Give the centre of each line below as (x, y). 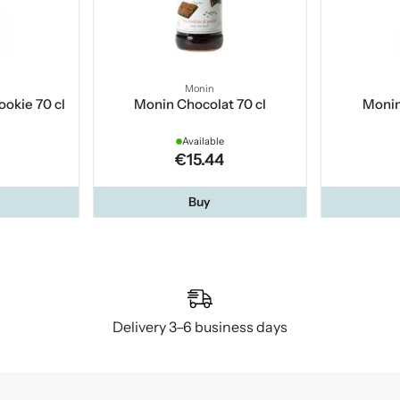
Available (203, 142)
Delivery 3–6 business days (200, 327)
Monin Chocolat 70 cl (200, 104)
